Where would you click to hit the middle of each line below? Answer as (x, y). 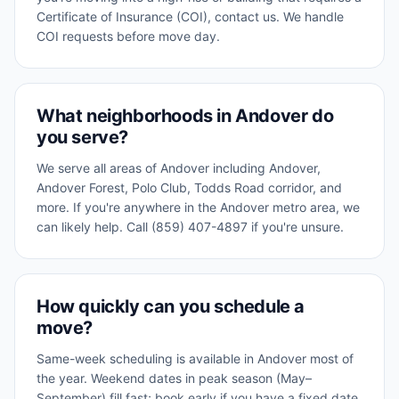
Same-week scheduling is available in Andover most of (195, 358)
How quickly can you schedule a (171, 306)
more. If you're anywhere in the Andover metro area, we (198, 207)
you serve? (82, 137)
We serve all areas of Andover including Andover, (179, 168)
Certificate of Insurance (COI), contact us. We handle (190, 16)
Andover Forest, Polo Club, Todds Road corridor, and (189, 187)
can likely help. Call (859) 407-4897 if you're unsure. (190, 227)
